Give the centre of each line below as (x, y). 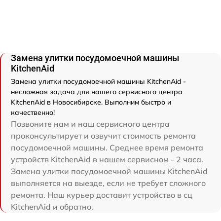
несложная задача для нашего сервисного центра (97, 92)
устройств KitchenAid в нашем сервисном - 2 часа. (107, 159)
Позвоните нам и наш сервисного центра (90, 124)
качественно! (33, 112)
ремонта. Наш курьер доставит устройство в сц (102, 195)
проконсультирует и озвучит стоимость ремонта (103, 135)
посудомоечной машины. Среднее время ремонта (107, 147)
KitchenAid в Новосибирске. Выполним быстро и (91, 102)
